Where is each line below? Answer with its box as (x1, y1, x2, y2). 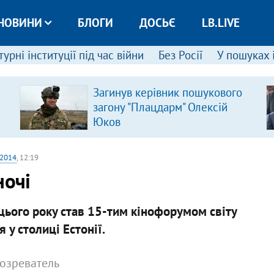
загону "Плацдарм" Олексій (92, 100, 228, 114)
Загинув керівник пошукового (92, 85, 242, 100)
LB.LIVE (201, 15, 240, 30)
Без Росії (158, 48, 202, 62)
